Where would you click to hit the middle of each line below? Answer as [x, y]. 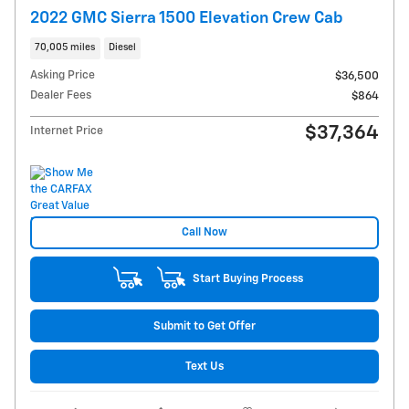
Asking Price [63, 75]
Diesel [122, 48]
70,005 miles [65, 48]
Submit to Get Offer [204, 326]
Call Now [204, 233]
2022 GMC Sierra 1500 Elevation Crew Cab [187, 19]
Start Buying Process [247, 279]
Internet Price [67, 131]
